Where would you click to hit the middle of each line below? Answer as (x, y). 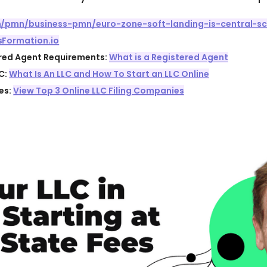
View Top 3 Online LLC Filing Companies (99, 91)
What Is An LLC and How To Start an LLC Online (109, 74)
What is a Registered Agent (169, 57)
